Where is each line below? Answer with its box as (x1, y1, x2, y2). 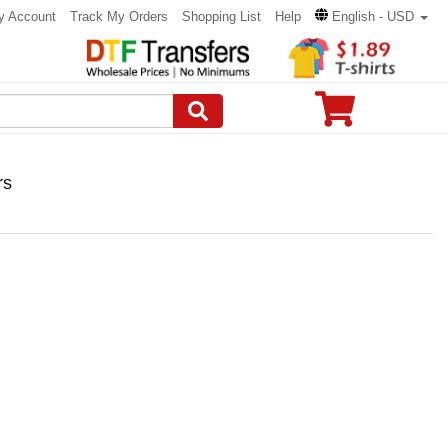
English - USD (332, 9, 414, 24)
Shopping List (182, 9, 261, 24)
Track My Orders (70, 9, 168, 24)
